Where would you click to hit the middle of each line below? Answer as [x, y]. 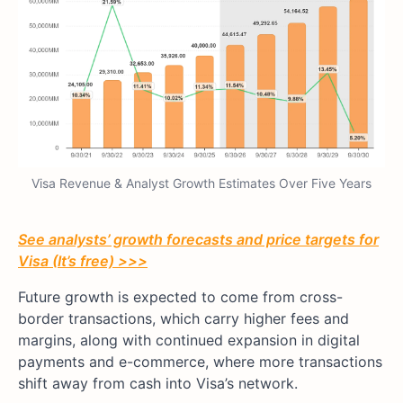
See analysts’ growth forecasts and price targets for [198, 240]
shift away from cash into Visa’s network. [158, 384]
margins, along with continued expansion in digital [189, 340]
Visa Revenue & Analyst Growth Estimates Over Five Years [201, 184]
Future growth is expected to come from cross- [180, 297]
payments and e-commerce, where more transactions [200, 362]
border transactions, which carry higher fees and [184, 319]
